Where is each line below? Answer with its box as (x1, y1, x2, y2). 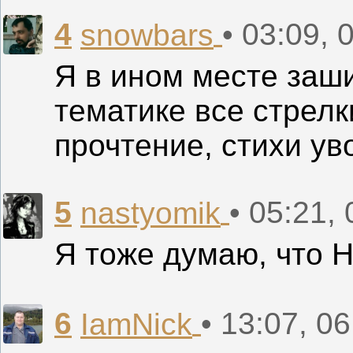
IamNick (80, 307, 192, 342)
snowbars (80, 18, 214, 53)
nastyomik (80, 196, 221, 231)
